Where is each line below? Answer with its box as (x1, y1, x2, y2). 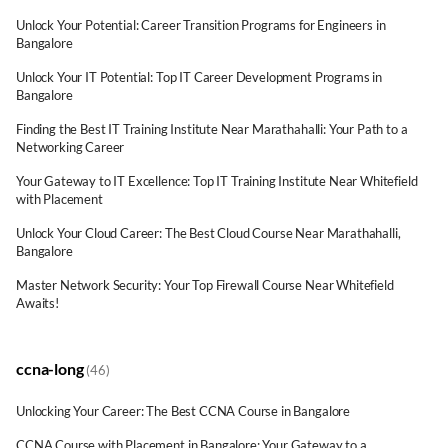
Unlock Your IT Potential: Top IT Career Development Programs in (16, 69, 382, 85)
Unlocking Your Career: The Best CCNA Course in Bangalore (16, 403, 351, 419)
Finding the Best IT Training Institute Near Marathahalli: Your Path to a (16, 121, 408, 137)
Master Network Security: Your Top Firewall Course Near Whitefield (16, 277, 394, 293)
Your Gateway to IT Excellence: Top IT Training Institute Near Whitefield (16, 173, 418, 189)
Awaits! (16, 295, 59, 311)
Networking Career (16, 139, 125, 155)
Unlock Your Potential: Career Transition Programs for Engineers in (16, 17, 386, 33)
